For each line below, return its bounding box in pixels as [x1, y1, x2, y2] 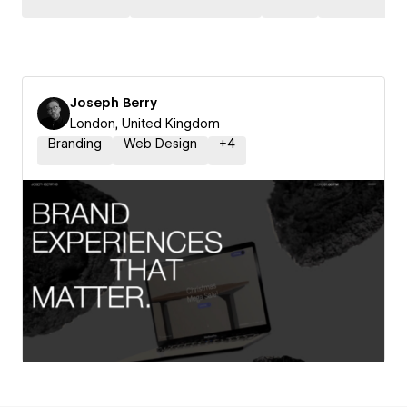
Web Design [124, 136, 197, 151]
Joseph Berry [70, 95, 157, 110]
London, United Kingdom [70, 116, 220, 131]
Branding [48, 136, 102, 151]
